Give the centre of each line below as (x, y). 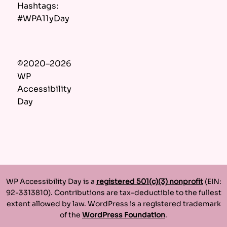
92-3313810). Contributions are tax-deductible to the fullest (113, 193)
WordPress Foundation (124, 215)
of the (71, 215)
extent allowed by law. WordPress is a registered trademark (113, 204)
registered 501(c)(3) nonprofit (149, 182)
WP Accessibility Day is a (51, 182)
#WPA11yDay (43, 19)
